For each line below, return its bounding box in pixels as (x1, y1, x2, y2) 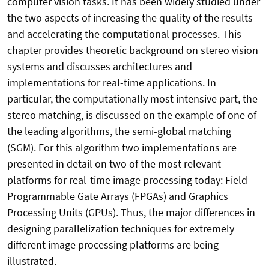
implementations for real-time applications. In (7, 76, 216, 90)
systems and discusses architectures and (7, 59, 192, 74)
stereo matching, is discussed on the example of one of (7, 108, 256, 122)
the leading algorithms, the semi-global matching (7, 124, 231, 139)
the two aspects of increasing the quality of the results (7, 11, 253, 25)
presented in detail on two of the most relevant (7, 157, 221, 171)
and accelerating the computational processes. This (7, 27, 241, 41)
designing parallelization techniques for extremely (7, 222, 234, 236)
